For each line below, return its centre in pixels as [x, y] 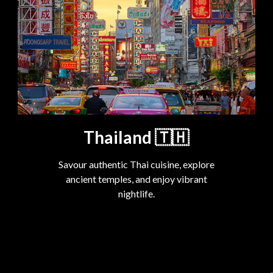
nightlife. [136, 194]
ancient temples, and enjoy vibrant [136, 179]
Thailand [118, 137]
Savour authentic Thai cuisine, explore [136, 165]
